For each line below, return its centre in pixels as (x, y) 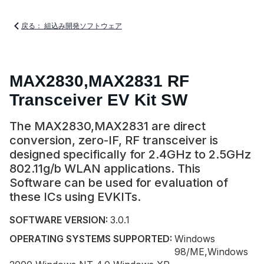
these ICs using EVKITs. (75, 197)
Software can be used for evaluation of (119, 183)
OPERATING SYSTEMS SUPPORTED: (91, 239)
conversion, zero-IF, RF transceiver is (114, 140)
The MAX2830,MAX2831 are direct (108, 126)
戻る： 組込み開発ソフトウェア (72, 26)
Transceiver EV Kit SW (98, 100)
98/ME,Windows (211, 252)
